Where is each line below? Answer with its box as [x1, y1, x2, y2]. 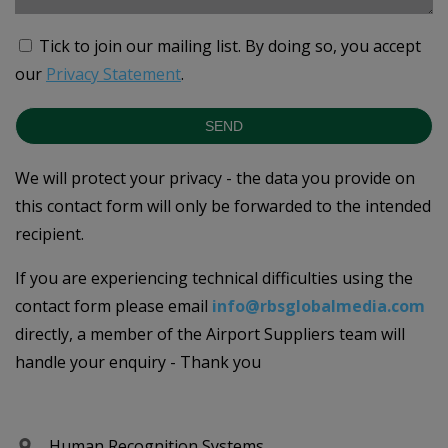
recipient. [15, 223, 84, 245]
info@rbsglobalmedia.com [212, 295, 425, 317]
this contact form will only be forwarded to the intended [15, 195, 431, 217]
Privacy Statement [46, 63, 181, 85]
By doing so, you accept [245, 35, 421, 57]
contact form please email [15, 295, 212, 317]
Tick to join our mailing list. [39, 35, 241, 57]
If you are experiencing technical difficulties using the [15, 267, 413, 289]
